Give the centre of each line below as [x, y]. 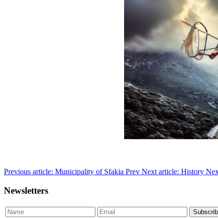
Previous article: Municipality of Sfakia [65, 172]
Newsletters [26, 190]
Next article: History [174, 172]
